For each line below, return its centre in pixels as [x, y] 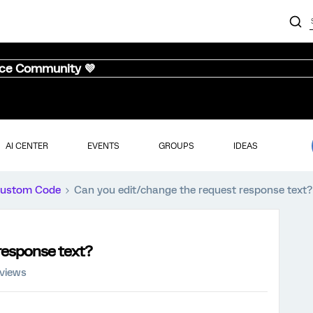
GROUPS [176, 146]
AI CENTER [27, 146]
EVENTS [103, 146]
